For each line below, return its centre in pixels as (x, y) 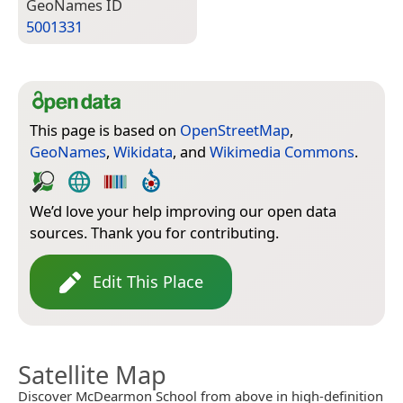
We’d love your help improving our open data (183, 211)
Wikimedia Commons (282, 152)
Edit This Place (148, 282)
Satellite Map (92, 375)
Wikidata (143, 152)
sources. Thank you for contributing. (154, 233)
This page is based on (105, 130)
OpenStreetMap (235, 130)
